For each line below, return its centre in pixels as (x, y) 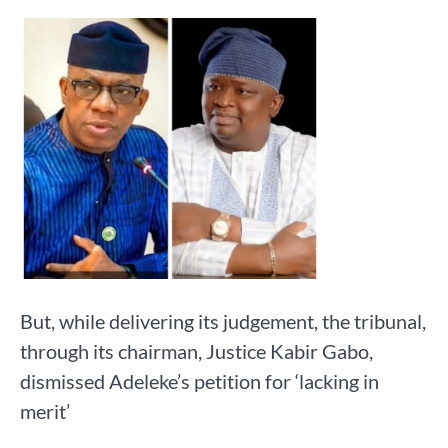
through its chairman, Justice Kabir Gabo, (196, 351)
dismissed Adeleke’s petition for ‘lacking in (199, 381)
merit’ (45, 411)
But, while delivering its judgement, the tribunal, (223, 321)
